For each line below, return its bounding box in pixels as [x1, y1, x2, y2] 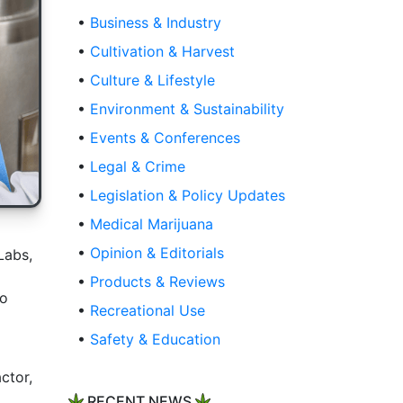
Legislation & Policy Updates [90, 186, 285, 205]
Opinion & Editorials [90, 244, 224, 263]
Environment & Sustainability [90, 100, 284, 119]
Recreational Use [90, 301, 205, 320]
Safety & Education [90, 330, 220, 349]
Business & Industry [90, 13, 221, 32]
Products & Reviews [90, 273, 225, 291]
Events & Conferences [90, 129, 240, 148]
